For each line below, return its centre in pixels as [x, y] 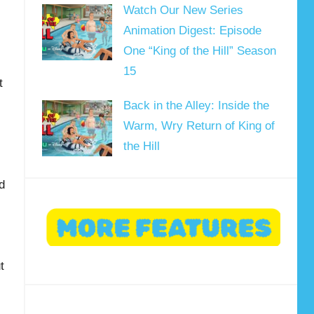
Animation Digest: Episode [192, 30]
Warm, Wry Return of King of [199, 126]
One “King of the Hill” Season [199, 50]
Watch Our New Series [183, 10]
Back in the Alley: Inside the [196, 106]
